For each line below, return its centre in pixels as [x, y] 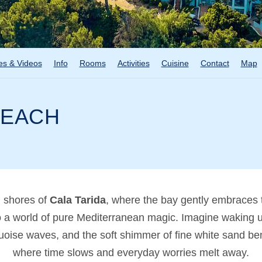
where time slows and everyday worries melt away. [131, 253]
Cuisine [175, 63]
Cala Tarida [77, 200]
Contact [215, 63]
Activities [133, 63]
